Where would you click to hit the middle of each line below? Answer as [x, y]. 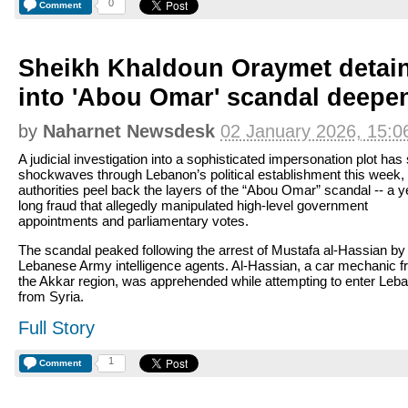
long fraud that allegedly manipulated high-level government [193, 205]
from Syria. [51, 296]
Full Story [56, 328]
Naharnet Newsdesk [129, 131]
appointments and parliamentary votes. [133, 221]
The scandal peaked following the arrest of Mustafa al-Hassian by [212, 250]
